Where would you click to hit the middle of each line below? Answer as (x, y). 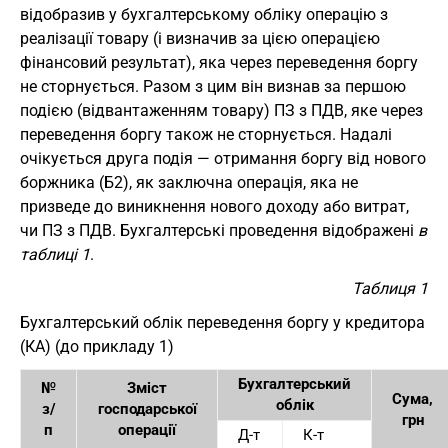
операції (147, 430)
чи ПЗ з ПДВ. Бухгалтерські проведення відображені (219, 231)
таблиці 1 (55, 255)
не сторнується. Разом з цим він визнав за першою (213, 87)
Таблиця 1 (390, 289)
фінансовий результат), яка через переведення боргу (219, 63)
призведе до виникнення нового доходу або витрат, (214, 207)
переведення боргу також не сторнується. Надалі (206, 135)
